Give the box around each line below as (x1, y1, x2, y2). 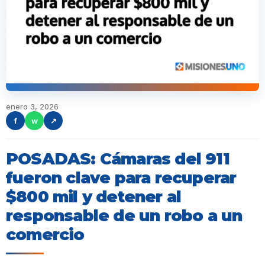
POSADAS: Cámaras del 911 (6, 149, 230, 169)
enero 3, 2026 (6, 102, 59, 111)
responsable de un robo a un (6, 206, 243, 225)
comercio (6, 225, 85, 244)
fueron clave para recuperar (6, 168, 237, 188)
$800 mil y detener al (6, 187, 182, 206)
